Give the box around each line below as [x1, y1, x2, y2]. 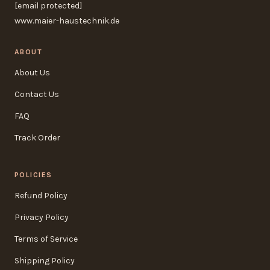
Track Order [14, 132, 60, 143]
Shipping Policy [14, 255, 75, 266]
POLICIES [14, 170, 52, 179]
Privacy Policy [14, 212, 69, 222]
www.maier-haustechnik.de [14, 15, 119, 26]
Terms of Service [14, 233, 78, 244]
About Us [14, 67, 50, 78]
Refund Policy [14, 190, 67, 201]
